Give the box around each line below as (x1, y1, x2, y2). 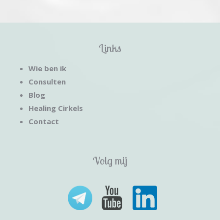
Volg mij (93, 153, 127, 167)
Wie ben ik (28, 63, 66, 73)
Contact (28, 116, 59, 126)
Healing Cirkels (28, 103, 83, 113)
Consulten (28, 76, 66, 86)
